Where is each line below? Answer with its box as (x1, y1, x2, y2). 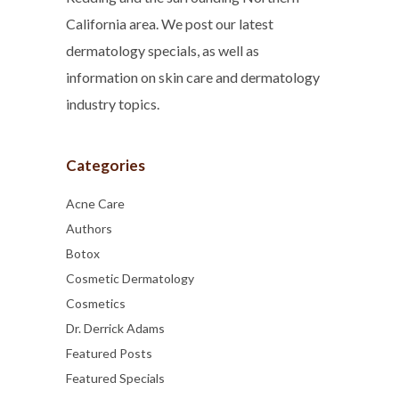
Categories (66, 156, 145, 175)
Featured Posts (66, 346, 152, 361)
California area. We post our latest (66, 15, 273, 32)
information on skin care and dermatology (66, 69, 320, 85)
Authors (66, 221, 112, 236)
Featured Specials (66, 370, 165, 386)
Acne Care (66, 196, 125, 211)
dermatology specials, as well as (66, 42, 259, 59)
